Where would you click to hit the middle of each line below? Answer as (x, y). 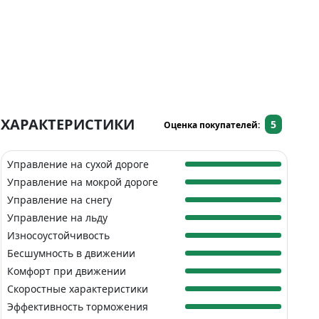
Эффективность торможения (78, 306)
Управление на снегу (60, 199)
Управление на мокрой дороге (83, 182)
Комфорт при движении (67, 271)
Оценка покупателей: (213, 125)
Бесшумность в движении (72, 253)
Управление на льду (58, 217)
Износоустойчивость (59, 235)
